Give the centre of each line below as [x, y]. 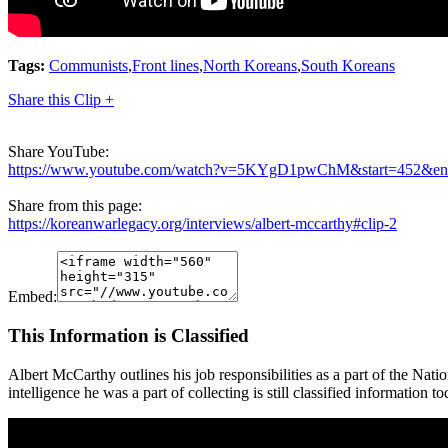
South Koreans [348, 66]
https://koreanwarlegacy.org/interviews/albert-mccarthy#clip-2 [202, 224]
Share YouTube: [58, 152]
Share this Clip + [61, 100]
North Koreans [250, 66]
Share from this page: [75, 206]
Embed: [32, 297]
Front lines [165, 66]
